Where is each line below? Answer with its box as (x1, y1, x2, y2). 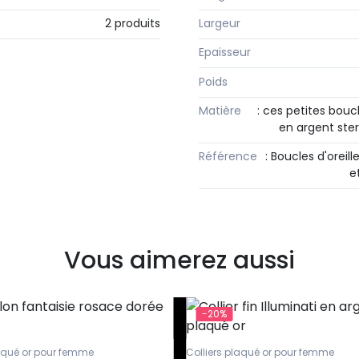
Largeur (199, 14, 240, 31)
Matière (199, 103, 241, 119)
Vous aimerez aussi (64, 243, 295, 277)
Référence (199, 148, 257, 165)
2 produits (105, 14, 160, 31)
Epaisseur (199, 44, 251, 61)
